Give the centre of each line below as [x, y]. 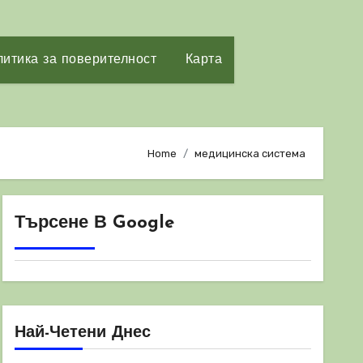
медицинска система [250, 153]
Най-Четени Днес [83, 333]
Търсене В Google [94, 223]
